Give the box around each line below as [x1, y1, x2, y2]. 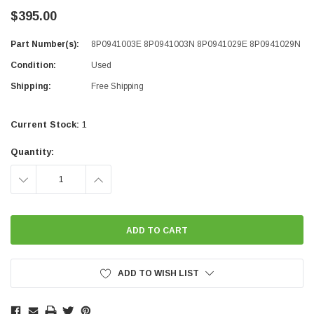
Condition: [11, 60, 56, 71]
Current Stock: [11, 119, 82, 130]
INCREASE [86, 175, 131, 185]
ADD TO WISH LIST [117, 268, 199, 279]
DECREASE [11, 175, 59, 185]
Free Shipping [91, 81, 144, 92]
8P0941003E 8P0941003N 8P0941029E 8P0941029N [91, 39, 301, 50]
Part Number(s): [11, 39, 79, 50]
